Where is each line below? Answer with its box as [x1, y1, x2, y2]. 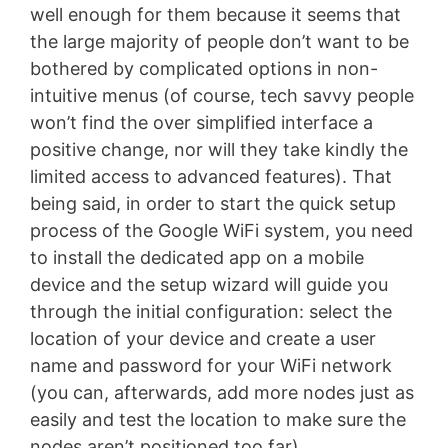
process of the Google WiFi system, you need [30, 219, 413, 241]
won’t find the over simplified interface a [30, 111, 373, 133]
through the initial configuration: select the [30, 300, 392, 322]
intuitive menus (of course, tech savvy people [30, 84, 414, 106]
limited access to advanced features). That [30, 165, 392, 187]
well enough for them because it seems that [30, 3, 401, 25]
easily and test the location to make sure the [30, 408, 406, 430]
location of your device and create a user [30, 327, 376, 349]
